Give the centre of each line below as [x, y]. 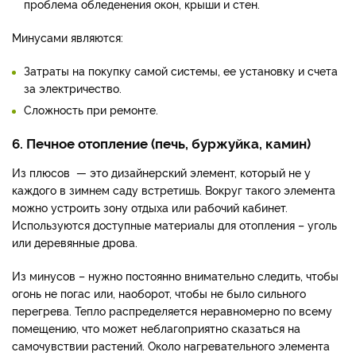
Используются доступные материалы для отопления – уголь [174, 225]
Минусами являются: [68, 37]
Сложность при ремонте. [91, 110]
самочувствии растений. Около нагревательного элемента [171, 346]
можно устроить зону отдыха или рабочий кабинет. [150, 207]
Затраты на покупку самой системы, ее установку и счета [181, 71]
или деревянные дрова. [75, 242]
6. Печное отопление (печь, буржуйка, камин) [161, 143]
